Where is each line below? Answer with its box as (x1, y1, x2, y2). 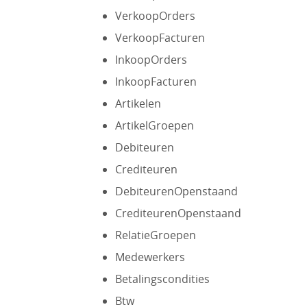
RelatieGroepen (114, 228, 196, 243)
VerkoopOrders (114, 8, 195, 23)
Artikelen (114, 96, 161, 111)
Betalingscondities (114, 271, 210, 286)
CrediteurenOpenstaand (114, 206, 241, 221)
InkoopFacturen (114, 74, 197, 89)
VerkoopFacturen (114, 30, 205, 45)
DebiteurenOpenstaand (114, 184, 238, 199)
